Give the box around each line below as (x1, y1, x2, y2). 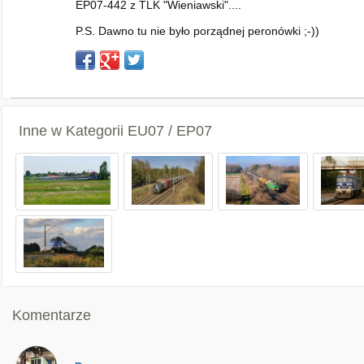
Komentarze (12, 307, 91, 323)
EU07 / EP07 (128, 123, 212, 139)
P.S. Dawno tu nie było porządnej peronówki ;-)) (76, 24, 319, 37)
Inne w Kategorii (19, 123, 128, 139)
